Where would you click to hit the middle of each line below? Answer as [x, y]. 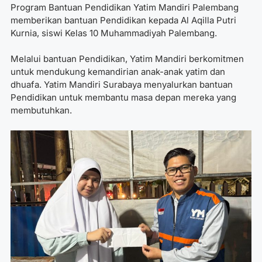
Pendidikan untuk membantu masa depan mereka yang [123, 98]
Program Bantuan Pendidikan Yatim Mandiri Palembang [125, 7]
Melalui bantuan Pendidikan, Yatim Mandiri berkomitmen [127, 59]
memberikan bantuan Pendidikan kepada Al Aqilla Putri [123, 20]
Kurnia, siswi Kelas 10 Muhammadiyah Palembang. [114, 33]
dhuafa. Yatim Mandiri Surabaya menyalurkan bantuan [122, 85]
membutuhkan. [41, 111]
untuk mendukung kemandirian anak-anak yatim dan [118, 72]
